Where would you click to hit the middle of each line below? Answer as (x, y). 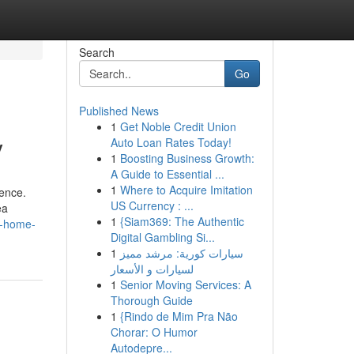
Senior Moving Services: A (185, 284)
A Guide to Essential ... (167, 174)
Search (96, 52)
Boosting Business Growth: (187, 158)
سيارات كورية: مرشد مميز (181, 253)
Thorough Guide (151, 300)
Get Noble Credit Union (178, 126)
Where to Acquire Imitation (186, 190)
